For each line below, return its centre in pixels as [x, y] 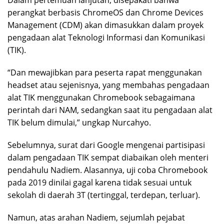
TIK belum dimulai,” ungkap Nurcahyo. [79, 123]
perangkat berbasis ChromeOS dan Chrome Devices [105, 13]
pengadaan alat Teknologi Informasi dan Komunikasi [106, 38]
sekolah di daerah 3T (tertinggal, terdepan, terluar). [104, 195]
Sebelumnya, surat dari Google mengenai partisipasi [106, 145]
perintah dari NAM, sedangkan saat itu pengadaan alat [110, 110]
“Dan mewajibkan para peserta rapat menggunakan [105, 73]
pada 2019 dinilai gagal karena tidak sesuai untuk [99, 183]
